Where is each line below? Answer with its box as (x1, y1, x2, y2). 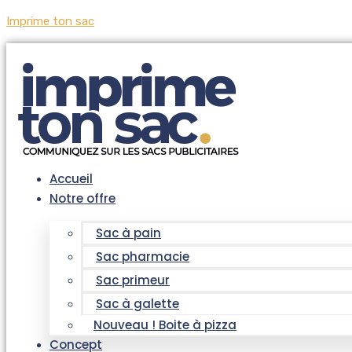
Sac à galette (96, 295, 179, 312)
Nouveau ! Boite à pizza (93, 317, 236, 333)
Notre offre (49, 190, 115, 207)
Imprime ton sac (6, 14, 94, 28)
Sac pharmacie (96, 248, 189, 265)
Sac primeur (96, 272, 170, 288)
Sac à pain (96, 225, 161, 241)
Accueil (49, 170, 93, 187)
